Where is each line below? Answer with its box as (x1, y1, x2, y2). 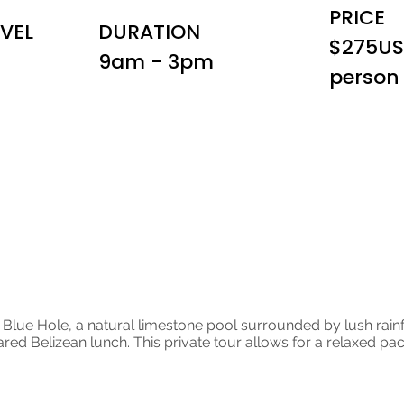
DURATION (98, 18, 201, 47)
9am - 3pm (98, 48, 215, 77)
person (329, 62, 400, 91)
